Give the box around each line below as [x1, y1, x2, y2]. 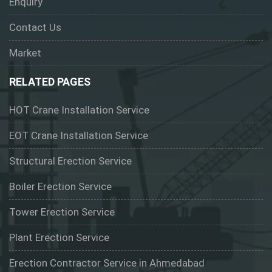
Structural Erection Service [9, 155, 132, 168]
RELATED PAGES [9, 75, 90, 89]
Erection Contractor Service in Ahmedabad [9, 257, 205, 270]
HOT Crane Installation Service [9, 104, 149, 117]
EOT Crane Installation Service [9, 129, 148, 142]
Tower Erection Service [9, 206, 115, 219]
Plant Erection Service [9, 231, 109, 244]
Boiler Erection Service [9, 180, 112, 193]
